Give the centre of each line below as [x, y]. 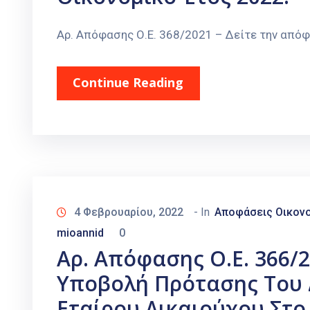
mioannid [80, 233]
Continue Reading [128, 83]
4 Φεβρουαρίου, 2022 [129, 212]
